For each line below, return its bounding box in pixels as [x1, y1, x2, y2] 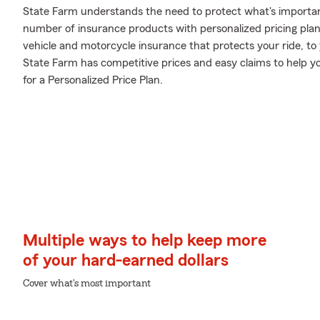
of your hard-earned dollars [23, 252, 229, 269]
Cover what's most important [23, 279, 151, 289]
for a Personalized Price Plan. [23, 74, 163, 86]
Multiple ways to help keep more [23, 232, 266, 249]
